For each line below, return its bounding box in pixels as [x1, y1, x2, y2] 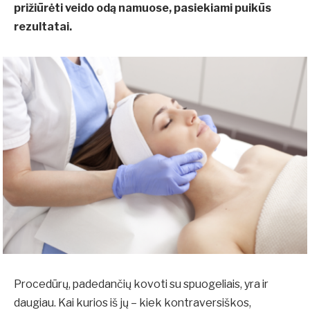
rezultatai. [14, 20, 74, 34]
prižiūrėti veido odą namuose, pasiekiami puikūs [14, 1, 271, 15]
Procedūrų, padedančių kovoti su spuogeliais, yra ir [14, 277, 268, 291]
